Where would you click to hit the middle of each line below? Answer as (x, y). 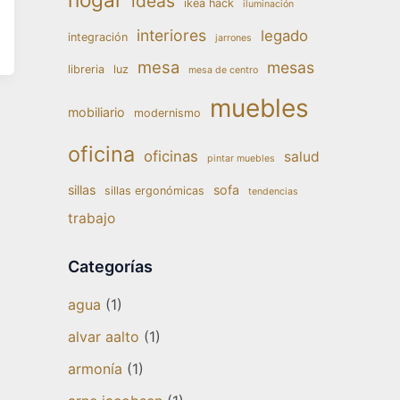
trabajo (92, 218)
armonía (95, 369)
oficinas (171, 156)
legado (284, 36)
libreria (86, 69)
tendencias (273, 192)
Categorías (110, 267)
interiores (171, 35)
